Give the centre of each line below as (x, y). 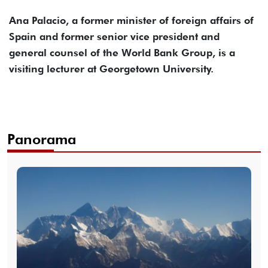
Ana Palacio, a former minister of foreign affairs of (131, 20)
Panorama (42, 139)
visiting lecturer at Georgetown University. (111, 68)
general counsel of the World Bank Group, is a (122, 52)
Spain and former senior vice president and (114, 36)
